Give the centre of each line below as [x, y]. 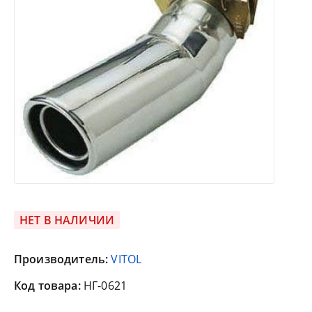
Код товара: [49, 286]
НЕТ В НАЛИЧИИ [67, 220]
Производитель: [63, 259]
